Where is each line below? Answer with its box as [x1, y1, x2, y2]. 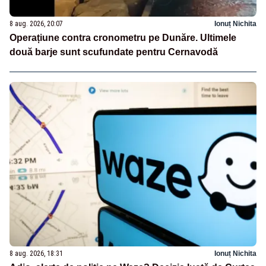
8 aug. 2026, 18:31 [9, 249, 63, 258]
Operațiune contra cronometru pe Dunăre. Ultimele [9, 32, 236, 43]
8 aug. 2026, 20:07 [9, 19, 63, 28]
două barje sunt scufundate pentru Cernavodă [9, 46, 218, 57]
